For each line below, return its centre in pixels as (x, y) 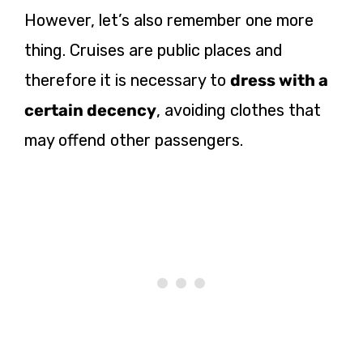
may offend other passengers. (134, 140)
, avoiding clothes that (239, 110)
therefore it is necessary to (127, 80)
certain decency (90, 110)
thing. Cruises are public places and (154, 50)
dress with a (279, 80)
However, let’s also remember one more (169, 20)
